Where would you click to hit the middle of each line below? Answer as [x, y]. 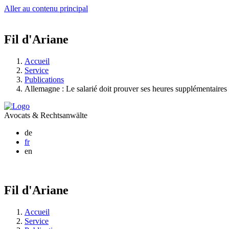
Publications [44, 79]
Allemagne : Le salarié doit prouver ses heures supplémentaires [126, 88]
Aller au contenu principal [46, 8]
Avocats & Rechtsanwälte [46, 115]
